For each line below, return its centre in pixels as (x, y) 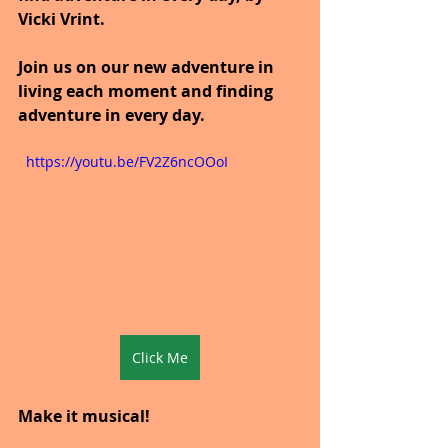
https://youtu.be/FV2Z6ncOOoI (127, 161)
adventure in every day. (111, 114)
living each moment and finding (147, 90)
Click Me (160, 357)
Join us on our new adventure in (148, 66)
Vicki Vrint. (61, 18)
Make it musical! (84, 415)
